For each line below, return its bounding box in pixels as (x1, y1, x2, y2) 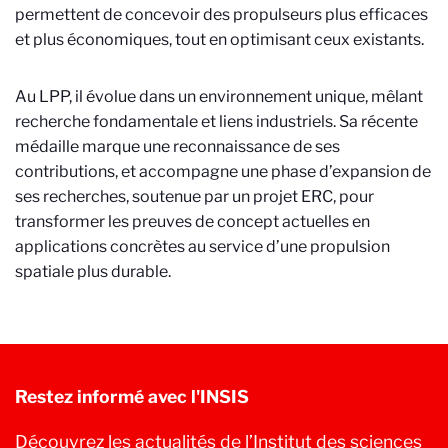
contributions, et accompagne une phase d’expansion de (15, 162, 431, 181)
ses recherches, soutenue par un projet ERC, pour (15, 187, 374, 206)
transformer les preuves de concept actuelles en (15, 212, 370, 231)
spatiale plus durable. (15, 262, 171, 281)
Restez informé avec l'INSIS (15, 386, 249, 407)
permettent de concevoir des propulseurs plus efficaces (15, 5, 428, 24)
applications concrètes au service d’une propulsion (15, 237, 390, 256)
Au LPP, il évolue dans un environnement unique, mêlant (15, 87, 423, 106)
